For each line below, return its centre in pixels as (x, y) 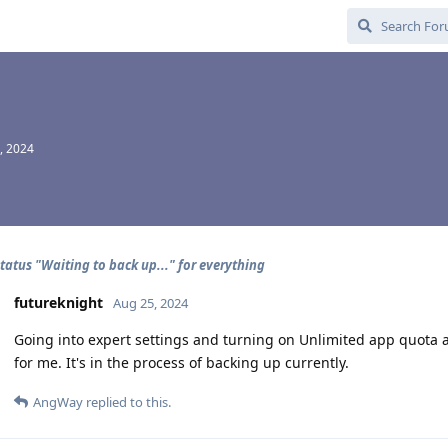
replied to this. (127, 402)
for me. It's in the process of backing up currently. (181, 362)
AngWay (58, 402)
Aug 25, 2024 (150, 303)
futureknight (58, 302)
